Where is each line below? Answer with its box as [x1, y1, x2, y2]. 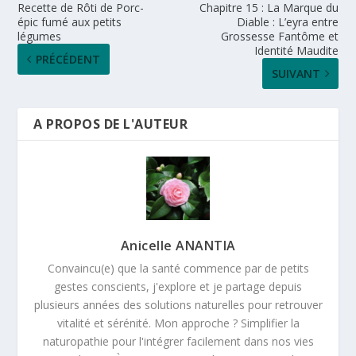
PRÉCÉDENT [36, 51, 101, 67]
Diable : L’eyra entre [236, 14, 339, 29]
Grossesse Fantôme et [220, 28, 339, 44]
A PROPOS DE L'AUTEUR [33, 114, 188, 133]
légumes [17, 28, 62, 44]
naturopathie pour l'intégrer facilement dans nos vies [42, 333, 314, 349]
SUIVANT [271, 65, 320, 81]
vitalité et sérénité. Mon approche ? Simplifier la [56, 315, 300, 331]
